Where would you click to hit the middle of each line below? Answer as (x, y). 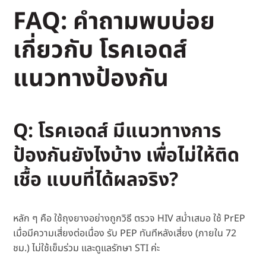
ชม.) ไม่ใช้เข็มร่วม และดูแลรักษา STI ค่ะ (87, 248)
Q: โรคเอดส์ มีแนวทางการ (118, 132)
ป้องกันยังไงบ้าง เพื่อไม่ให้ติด (126, 156)
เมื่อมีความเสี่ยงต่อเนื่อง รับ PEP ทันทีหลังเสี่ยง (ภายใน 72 (125, 234)
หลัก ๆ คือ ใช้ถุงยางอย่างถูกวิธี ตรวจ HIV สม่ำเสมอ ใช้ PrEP (129, 219)
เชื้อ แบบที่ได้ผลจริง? (96, 180)
